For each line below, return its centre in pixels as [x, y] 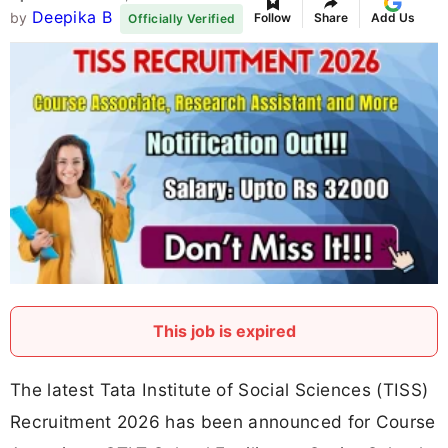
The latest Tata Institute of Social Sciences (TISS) [219, 390]
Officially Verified [182, 19]
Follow [273, 17]
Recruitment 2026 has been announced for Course [223, 422]
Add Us [393, 17]
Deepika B [71, 17]
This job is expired [224, 331]
